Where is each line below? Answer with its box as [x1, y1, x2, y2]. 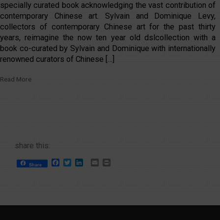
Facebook [59, 158, 93, 167]
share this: [15, 141, 50, 150]
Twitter [71, 158, 95, 167]
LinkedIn [83, 158, 112, 167]
